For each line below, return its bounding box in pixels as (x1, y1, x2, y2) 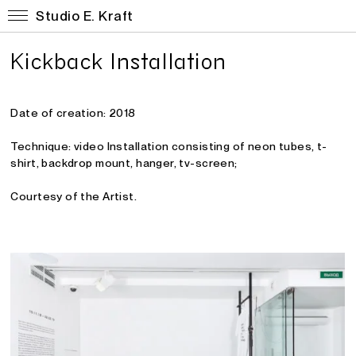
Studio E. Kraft (36, 8, 133, 24)
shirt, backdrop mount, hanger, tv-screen (10, 157, 235, 169)
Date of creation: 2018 (10, 106, 136, 119)
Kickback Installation (10, 47, 227, 73)
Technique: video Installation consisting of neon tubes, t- (10, 140, 327, 153)
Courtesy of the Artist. (10, 190, 137, 203)
